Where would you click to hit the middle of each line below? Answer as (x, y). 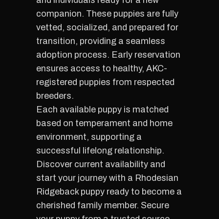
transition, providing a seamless (101, 41)
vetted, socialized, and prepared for (107, 27)
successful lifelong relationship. (100, 151)
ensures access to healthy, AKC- (102, 68)
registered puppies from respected (105, 82)
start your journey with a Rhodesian (107, 178)
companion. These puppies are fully (107, 14)
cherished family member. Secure (103, 205)
